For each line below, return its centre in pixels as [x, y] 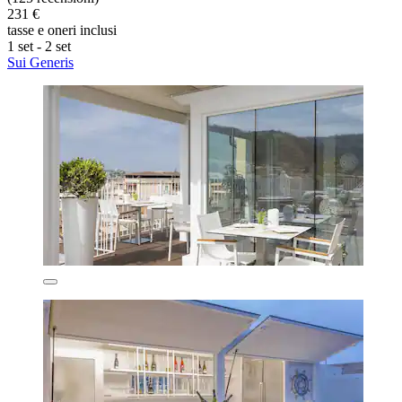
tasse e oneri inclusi [62, 30]
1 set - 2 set [39, 46]
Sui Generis [40, 62]
